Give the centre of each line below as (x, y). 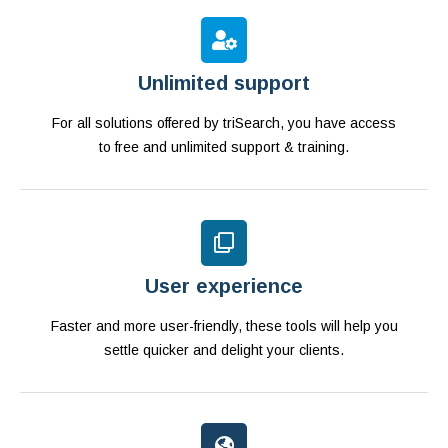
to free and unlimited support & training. (224, 147)
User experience (224, 286)
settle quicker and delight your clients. (224, 350)
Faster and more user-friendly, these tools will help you (224, 326)
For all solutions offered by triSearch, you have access (224, 123)
